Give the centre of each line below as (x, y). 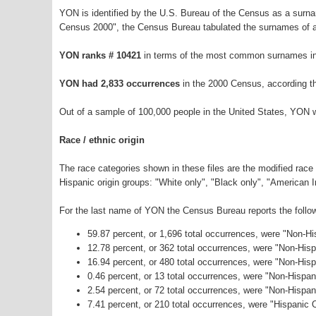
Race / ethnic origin (102, 140)
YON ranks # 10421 (102, 56)
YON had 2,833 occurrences (120, 84)
